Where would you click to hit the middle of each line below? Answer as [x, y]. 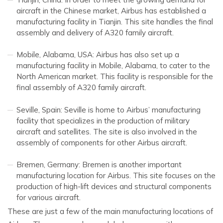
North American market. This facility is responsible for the [115, 77]
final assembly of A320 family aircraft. [81, 88]
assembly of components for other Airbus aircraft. [102, 142]
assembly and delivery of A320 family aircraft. [95, 32]
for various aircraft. [49, 198]
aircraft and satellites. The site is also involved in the [107, 131]
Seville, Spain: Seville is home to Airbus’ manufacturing [109, 110]
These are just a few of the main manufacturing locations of [110, 211]
